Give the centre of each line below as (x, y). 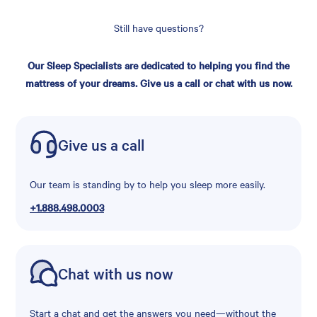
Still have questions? (158, 28)
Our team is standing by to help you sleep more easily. (148, 184)
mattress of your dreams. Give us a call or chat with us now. (158, 83)
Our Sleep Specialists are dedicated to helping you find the (158, 65)
